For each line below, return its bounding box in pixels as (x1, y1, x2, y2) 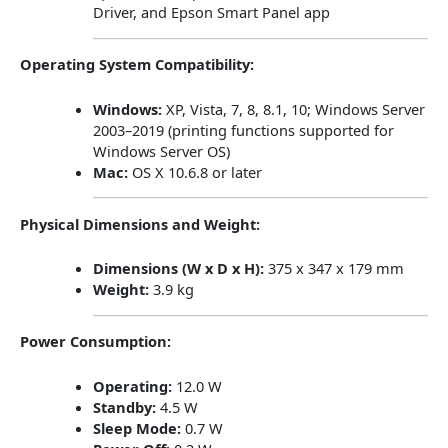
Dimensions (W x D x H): (92, 258, 264, 279)
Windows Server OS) (92, 140, 230, 161)
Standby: (92, 396, 156, 417)
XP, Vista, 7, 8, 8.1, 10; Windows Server (165, 98, 425, 119)
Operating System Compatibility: (20, 54, 254, 75)
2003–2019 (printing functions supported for (92, 119, 394, 140)
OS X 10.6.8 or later (131, 161, 262, 182)
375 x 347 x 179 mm (267, 258, 404, 279)
